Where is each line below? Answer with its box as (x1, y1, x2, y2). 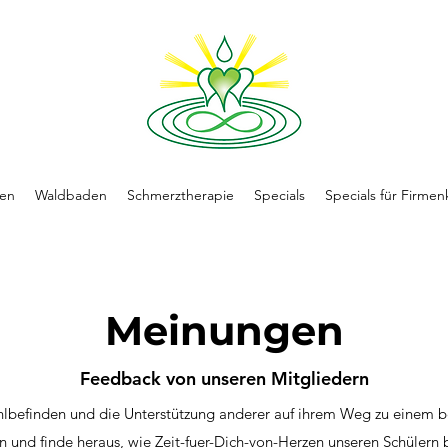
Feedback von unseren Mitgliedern (79, 367, 369, 390)
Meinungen (104, 306, 344, 355)
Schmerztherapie (127, 186, 234, 204)
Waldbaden (35, 186, 107, 204)
